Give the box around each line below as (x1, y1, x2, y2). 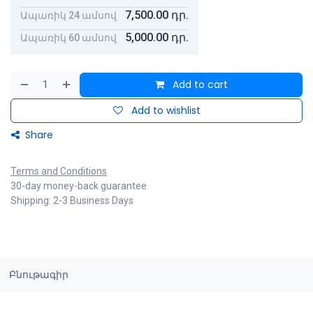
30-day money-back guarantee (10, 180, 147, 192)
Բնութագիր (8, 268, 68, 282)
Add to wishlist (131, 103, 201, 118)
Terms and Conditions (10, 166, 107, 177)
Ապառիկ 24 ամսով (20, 9, 117, 21)
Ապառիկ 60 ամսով (20, 31, 117, 43)
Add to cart (169, 78, 228, 92)
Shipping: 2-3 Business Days (10, 195, 133, 207)
